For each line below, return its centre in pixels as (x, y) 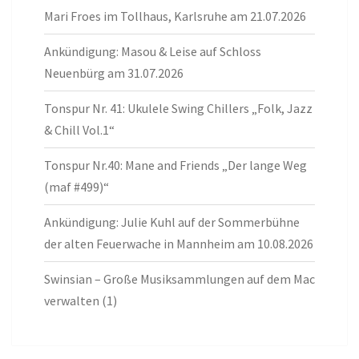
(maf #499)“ (77, 186)
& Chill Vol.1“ (79, 129)
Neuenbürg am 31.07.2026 (114, 73)
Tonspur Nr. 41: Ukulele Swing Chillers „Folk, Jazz (178, 108)
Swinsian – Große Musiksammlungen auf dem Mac (179, 278)
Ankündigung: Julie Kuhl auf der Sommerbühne (172, 222)
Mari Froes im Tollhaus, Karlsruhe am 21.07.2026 (175, 16)
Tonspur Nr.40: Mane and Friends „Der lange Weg (175, 165)
